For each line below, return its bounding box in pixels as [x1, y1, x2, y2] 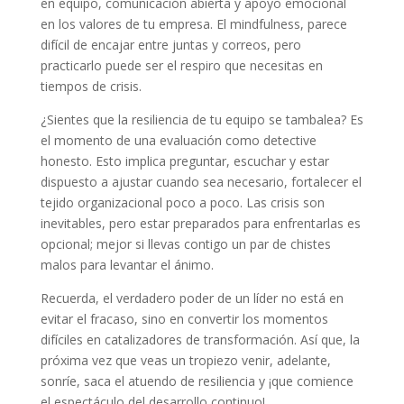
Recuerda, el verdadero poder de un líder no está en [40, 289, 344, 308]
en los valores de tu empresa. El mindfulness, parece [40, 15, 347, 33]
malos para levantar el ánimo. [40, 256, 214, 274]
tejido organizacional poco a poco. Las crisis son [40, 194, 325, 212]
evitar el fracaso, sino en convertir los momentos [40, 310, 328, 328]
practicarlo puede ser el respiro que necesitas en [40, 57, 323, 75]
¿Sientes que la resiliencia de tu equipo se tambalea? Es [40, 111, 363, 129]
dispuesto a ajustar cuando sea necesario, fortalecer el [40, 173, 362, 191]
